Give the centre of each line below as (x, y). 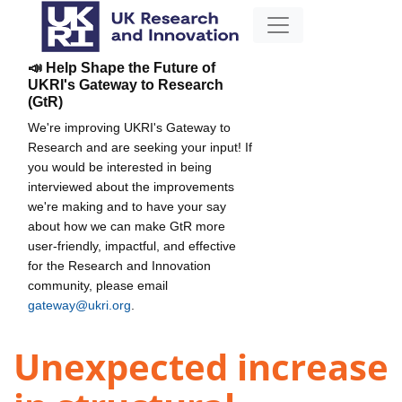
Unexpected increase (201, 367)
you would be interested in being (120, 166)
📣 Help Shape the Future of (122, 67)
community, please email (98, 285)
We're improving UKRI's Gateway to (129, 127)
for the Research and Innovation (119, 265)
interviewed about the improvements (131, 186)
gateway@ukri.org (79, 305)
